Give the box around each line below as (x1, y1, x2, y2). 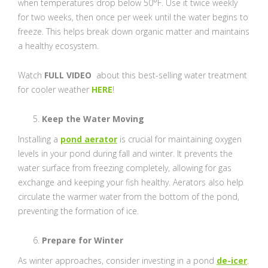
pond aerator (60, 133, 117, 145)
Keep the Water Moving (42, 113, 144, 124)
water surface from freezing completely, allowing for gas (18, 162, 232, 173)
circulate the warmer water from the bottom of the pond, (18, 191, 239, 202)
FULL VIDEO (44, 69, 94, 81)
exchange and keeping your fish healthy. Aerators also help (18, 176, 243, 188)
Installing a (18, 133, 60, 145)
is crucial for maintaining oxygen (117, 133, 242, 145)
